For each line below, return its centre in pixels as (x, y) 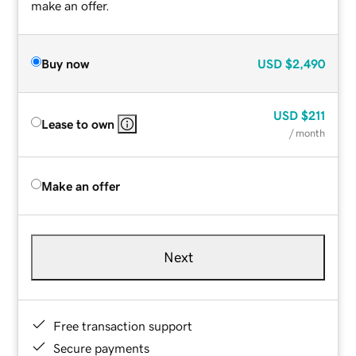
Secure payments (102, 348)
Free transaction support (123, 325)
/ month (307, 133)
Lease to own (78, 124)
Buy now (66, 63)
